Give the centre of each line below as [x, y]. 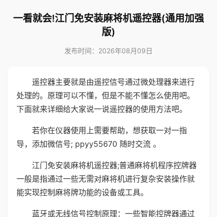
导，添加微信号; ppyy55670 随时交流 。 [89, 144]
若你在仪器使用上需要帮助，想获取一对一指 [109, 130]
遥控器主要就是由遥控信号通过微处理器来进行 [113, 82]
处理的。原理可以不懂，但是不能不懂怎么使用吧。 [106, 95]
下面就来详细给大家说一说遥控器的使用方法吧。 [102, 109]
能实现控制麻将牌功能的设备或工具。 [82, 192]
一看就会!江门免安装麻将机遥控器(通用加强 [108, 18]
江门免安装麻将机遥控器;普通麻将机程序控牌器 [114, 165]
